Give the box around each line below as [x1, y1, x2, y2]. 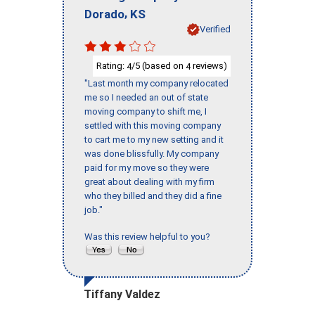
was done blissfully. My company [84, 148, 219, 160]
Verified [200, 23, 231, 34]
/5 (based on [131, 60, 186, 71]
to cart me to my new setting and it [84, 134, 224, 146]
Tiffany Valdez [84, 288, 160, 302]
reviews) [191, 60, 227, 71]
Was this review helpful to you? [84, 231, 214, 243]
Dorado [84, 6, 124, 21]
